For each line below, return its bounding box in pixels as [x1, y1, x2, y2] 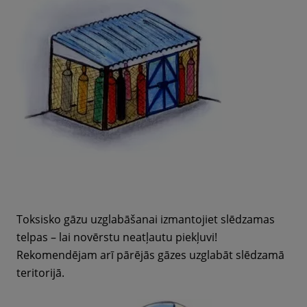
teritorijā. [16, 265, 64, 280]
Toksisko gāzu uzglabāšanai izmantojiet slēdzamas [16, 212, 275, 227]
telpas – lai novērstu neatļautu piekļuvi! [16, 230, 217, 245]
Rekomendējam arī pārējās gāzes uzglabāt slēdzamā [16, 247, 284, 262]
